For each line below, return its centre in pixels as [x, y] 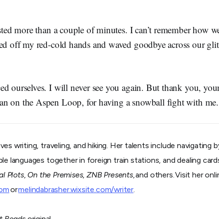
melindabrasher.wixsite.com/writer [76, 190]
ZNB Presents [110, 175]
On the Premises [55, 175]
